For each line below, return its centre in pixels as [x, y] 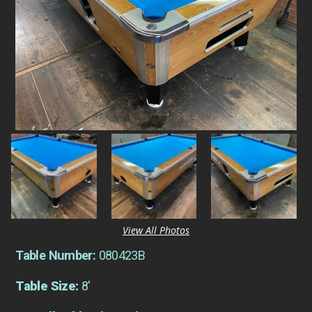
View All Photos [156, 231]
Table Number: [57, 256]
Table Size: [48, 286]
